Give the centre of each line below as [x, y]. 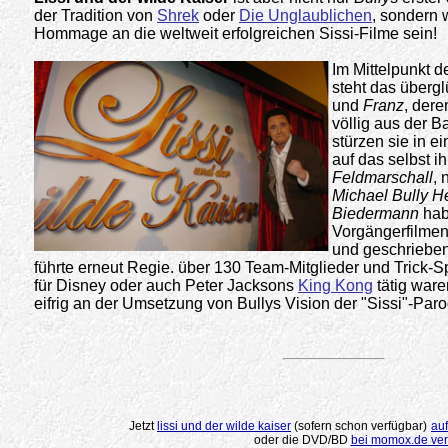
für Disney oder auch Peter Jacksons [166, 285]
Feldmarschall [382, 177]
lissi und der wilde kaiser [224, 426]
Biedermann [375, 213]
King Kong [335, 285]
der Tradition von [95, 15]
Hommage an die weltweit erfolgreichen [174, 33]
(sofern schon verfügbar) [360, 426]
